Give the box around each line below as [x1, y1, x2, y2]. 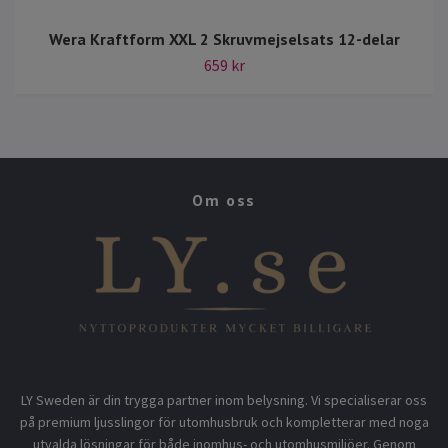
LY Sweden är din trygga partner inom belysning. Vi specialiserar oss [21, 390, 427, 409]
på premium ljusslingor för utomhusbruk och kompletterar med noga [19, 412, 429, 431]
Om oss [192, 189, 256, 210]
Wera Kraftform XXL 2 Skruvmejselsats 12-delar [48, 28, 400, 49]
